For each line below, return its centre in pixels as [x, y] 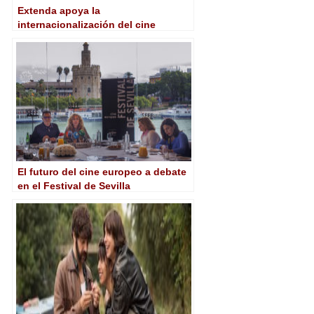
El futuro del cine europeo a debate [102, 172]
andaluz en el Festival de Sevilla [94, 39]
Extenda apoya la [59, 11]
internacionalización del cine [87, 25]
